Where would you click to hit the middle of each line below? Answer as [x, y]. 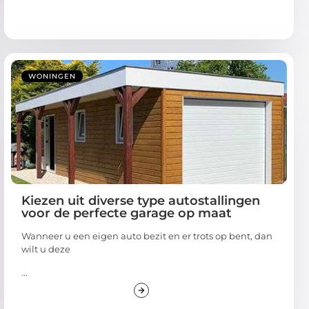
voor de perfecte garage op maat [127, 213]
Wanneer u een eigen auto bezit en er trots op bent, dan [147, 236]
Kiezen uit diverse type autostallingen [141, 201]
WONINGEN [52, 77]
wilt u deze [46, 249]
